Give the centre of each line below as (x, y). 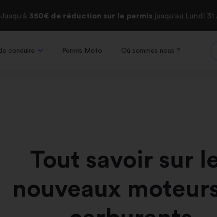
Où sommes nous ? (151, 51)
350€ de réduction (66, 16)
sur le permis (128, 16)
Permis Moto (82, 51)
